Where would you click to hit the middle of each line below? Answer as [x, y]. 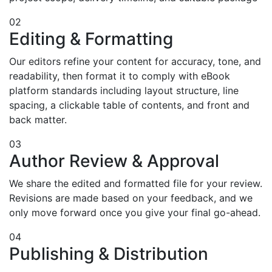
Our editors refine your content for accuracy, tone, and [135, 61]
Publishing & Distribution [109, 253]
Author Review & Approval [114, 161]
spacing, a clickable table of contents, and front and [129, 105]
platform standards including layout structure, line [124, 90]
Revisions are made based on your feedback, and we [131, 198]
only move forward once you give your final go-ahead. [135, 212]
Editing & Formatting [91, 39]
